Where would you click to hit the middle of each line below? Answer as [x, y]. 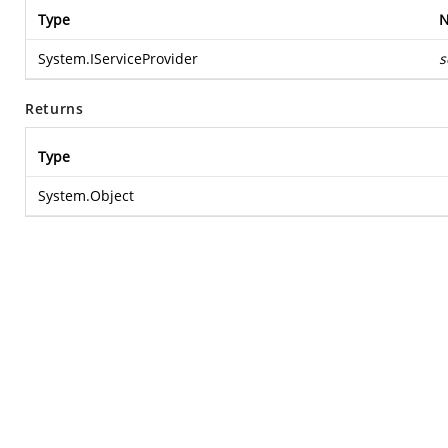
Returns [54, 108]
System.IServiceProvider [118, 58]
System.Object [86, 195]
